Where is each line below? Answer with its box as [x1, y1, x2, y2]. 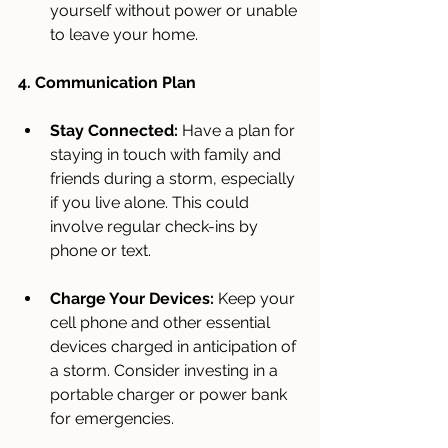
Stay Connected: [50, 120, 178, 140]
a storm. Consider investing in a [50, 360, 282, 380]
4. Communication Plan [18, 72, 196, 92]
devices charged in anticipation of [50, 336, 300, 356]
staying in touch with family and [50, 144, 285, 164]
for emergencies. [50, 408, 174, 428]
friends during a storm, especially [50, 168, 299, 188]
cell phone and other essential [50, 312, 274, 332]
